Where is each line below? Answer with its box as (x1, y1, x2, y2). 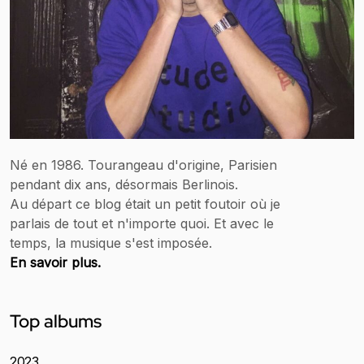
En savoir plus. (10, 254, 101, 271)
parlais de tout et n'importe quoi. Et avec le (10, 215, 274, 232)
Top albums (10, 310, 102, 334)
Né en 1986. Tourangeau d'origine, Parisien (10, 157, 277, 174)
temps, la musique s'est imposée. (10, 235, 212, 252)
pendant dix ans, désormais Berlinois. (10, 176, 238, 193)
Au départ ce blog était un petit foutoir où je (10, 196, 280, 213)
